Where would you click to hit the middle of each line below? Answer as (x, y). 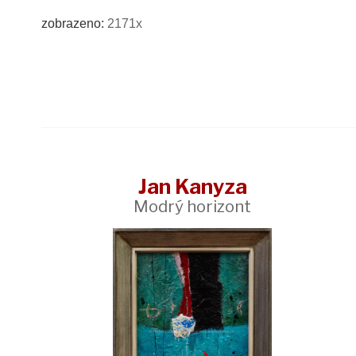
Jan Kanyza (192, 186)
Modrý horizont (192, 206)
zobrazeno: (74, 24)
